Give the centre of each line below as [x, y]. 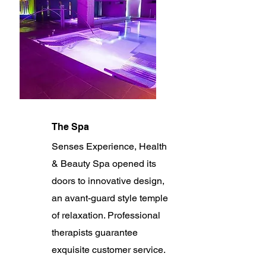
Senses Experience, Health [109, 146]
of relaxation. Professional [106, 215]
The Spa [70, 127]
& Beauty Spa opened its [104, 164]
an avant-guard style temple [110, 198]
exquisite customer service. [109, 250]
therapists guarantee [95, 232]
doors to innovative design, [108, 181]
